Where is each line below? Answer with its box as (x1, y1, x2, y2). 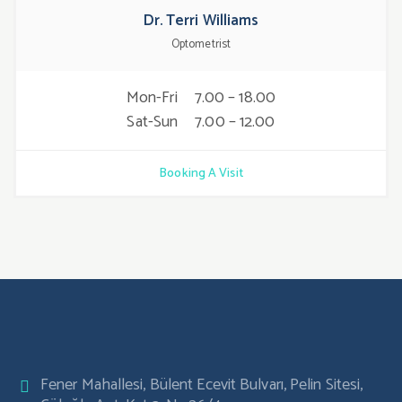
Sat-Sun (127, 109, 182, 136)
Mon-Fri (126, 84, 181, 112)
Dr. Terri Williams (143, 8, 259, 34)
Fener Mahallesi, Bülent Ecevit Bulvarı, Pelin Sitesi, (40, 371, 363, 399)
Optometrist (170, 35, 232, 55)
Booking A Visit (159, 163, 243, 185)
